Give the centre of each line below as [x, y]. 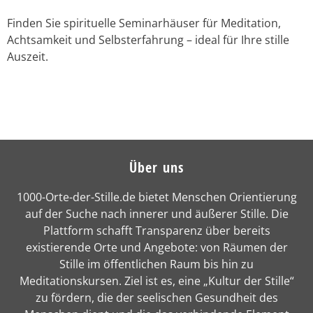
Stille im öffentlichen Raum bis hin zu [156, 264]
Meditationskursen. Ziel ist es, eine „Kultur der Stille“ [156, 281]
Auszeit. [28, 57]
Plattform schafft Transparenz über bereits [156, 231]
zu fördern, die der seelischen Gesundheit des [156, 298]
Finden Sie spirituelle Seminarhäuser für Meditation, [144, 23]
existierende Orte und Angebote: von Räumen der [156, 248]
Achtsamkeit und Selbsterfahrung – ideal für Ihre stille [148, 40]
